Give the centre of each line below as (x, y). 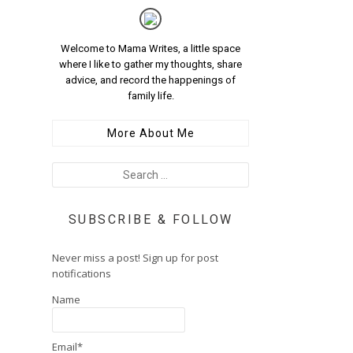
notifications (82, 273)
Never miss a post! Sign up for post (135, 258)
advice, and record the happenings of (150, 80)
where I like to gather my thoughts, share (150, 64)
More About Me (150, 133)
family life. (150, 96)
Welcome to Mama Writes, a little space (150, 48)
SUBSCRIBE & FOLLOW (150, 219)
